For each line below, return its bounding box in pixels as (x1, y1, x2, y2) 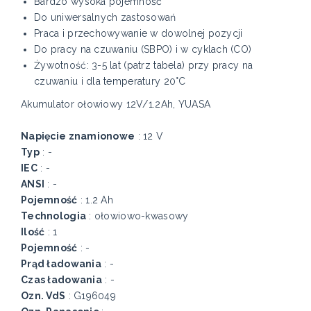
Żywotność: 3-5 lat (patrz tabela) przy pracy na (34, 60, 253, 72)
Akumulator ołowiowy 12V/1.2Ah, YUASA (21, 99, 211, 110)
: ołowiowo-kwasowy (86, 210, 189, 222)
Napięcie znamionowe (21, 131, 135, 142)
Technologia (21, 210, 87, 222)
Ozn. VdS (21, 290, 66, 302)
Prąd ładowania (21, 258, 101, 270)
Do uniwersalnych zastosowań (34, 12, 176, 24)
